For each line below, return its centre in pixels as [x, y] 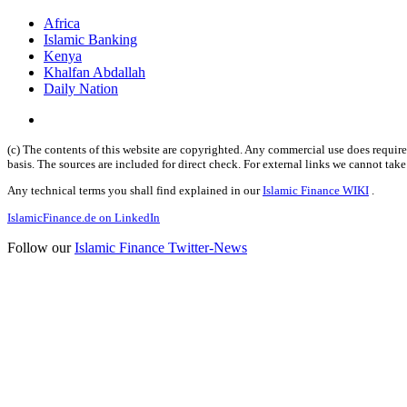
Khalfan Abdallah [94, 73]
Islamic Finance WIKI [316, 191]
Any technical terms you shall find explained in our [135, 191]
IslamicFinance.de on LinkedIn [84, 217]
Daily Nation [81, 89]
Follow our [41, 247]
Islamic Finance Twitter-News [161, 247]
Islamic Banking [90, 40]
